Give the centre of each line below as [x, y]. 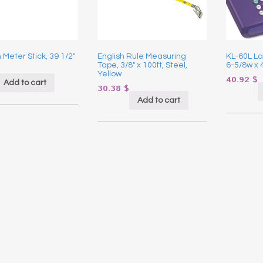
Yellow [109, 74]
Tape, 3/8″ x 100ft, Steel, [142, 65]
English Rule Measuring [141, 57]
